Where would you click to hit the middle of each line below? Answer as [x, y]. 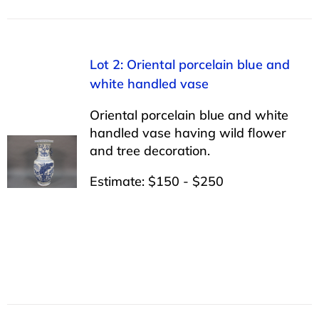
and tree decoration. [150, 150]
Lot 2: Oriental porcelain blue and [189, 64]
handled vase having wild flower [188, 132]
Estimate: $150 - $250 [156, 181]
